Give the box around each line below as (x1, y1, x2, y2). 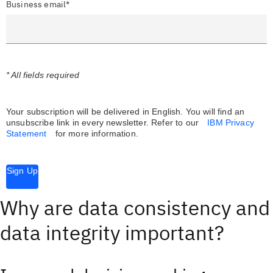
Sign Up (7, 165, 38, 175)
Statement (6, 128, 47, 138)
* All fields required (6, 69, 80, 80)
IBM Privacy (207, 117, 254, 127)
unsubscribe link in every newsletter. (6, 117, 152, 127)
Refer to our (151, 117, 199, 127)
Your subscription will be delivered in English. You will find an (6, 106, 245, 116)
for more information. (52, 128, 138, 138)
